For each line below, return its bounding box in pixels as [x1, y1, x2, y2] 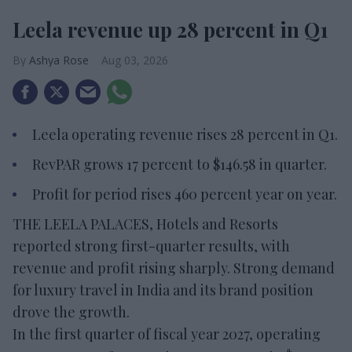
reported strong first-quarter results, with [13, 236, 290, 255]
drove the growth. [13, 302, 130, 321]
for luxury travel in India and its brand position [13, 280, 313, 299]
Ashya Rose [29, 52, 89, 68]
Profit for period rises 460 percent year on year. [32, 184, 337, 203]
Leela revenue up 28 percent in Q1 [13, 15, 328, 43]
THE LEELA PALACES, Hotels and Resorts [13, 214, 278, 233]
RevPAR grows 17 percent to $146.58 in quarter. [32, 154, 327, 174]
